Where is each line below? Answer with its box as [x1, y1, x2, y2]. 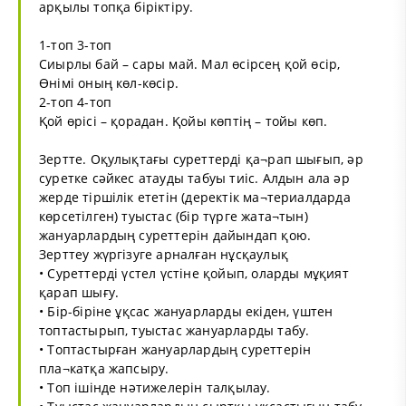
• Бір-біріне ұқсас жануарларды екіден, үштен [39, 302, 333, 320]
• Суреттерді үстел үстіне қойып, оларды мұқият [39, 264, 349, 282]
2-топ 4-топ [39, 92, 112, 111]
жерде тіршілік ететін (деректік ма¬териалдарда [39, 188, 351, 206]
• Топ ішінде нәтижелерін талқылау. [39, 378, 271, 396]
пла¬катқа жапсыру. [39, 359, 169, 377]
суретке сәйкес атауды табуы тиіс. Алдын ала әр [39, 169, 350, 187]
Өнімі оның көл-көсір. [39, 73, 179, 92]
